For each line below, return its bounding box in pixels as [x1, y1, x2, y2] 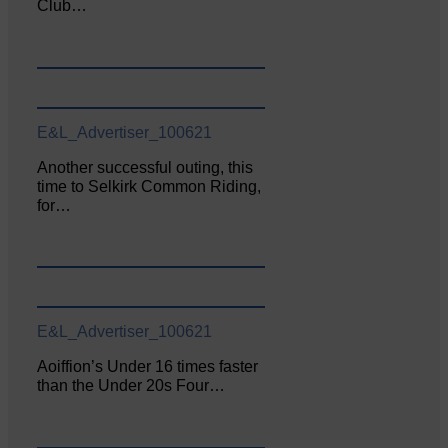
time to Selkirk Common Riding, [37, 177, 262, 195]
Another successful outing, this [37, 158, 254, 176]
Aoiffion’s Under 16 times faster [37, 358, 259, 376]
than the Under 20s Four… [37, 377, 226, 395]
